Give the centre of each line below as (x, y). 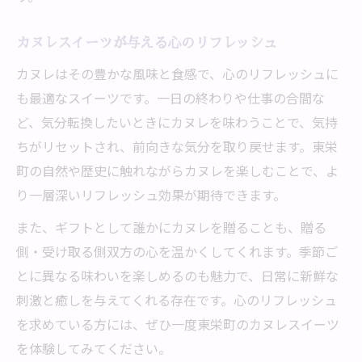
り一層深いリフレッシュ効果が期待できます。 (151, 195)
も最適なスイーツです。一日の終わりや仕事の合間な (170, 98)
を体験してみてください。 (94, 348)
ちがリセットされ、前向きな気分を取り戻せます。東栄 (177, 146)
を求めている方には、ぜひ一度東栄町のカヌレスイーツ (178, 324)
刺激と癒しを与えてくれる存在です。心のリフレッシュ (177, 300)
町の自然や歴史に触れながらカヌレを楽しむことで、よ (177, 170)
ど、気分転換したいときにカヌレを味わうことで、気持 (177, 122)
